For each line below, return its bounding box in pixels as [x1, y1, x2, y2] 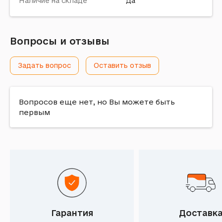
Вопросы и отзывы [10, 36, 110, 47]
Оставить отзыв [94, 61, 151, 69]
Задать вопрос [18, 61, 71, 69]
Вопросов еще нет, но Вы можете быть [19, 98, 175, 106]
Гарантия [51, 208, 93, 218]
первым [19, 108, 50, 116]
